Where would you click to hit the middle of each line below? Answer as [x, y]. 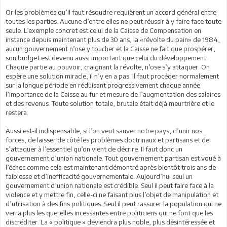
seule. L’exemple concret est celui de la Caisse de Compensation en [103, 30]
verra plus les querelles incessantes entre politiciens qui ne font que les [109, 213]
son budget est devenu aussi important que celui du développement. [107, 58]
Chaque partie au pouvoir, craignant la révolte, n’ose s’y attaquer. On [108, 67]
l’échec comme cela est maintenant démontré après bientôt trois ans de [111, 167]
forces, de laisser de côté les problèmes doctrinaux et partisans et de [107, 140]
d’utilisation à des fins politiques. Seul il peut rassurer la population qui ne [113, 204]
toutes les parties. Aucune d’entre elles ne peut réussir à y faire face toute [113, 21]
